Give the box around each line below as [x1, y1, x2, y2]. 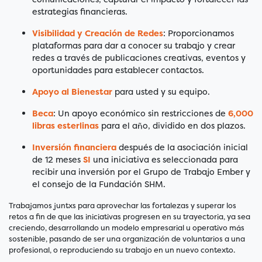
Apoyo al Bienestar [32, 86, 112, 98]
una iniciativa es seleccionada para [91, 154, 238, 166]
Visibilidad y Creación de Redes [32, 27, 163, 40]
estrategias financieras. [32, 6, 127, 18]
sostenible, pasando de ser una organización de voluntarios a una [9, 234, 245, 244]
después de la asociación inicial [116, 142, 248, 154]
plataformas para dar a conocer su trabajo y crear [32, 40, 235, 52]
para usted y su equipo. [112, 86, 210, 98]
